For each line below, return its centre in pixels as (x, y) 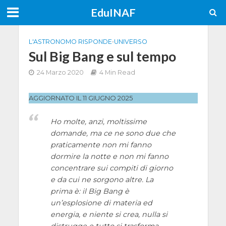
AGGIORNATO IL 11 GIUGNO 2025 (80, 98)
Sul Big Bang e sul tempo (102, 56)
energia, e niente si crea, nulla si (109, 215)
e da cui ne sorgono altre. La (102, 180)
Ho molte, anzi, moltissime (98, 122)
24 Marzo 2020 (60, 72)
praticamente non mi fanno (101, 145)
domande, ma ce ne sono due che (113, 133)
